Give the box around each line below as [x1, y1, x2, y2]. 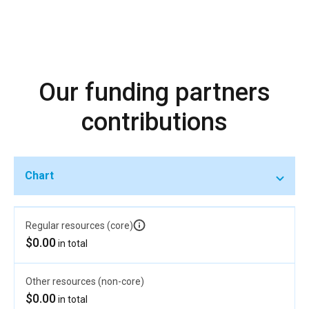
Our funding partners [39, 77, 270, 107]
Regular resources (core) [26, 219, 133, 231]
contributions [81, 107, 228, 137]
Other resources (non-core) [26, 275, 144, 287]
